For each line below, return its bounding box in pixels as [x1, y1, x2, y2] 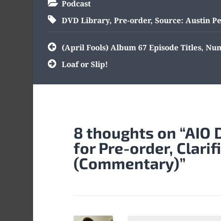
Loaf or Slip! [62, 59, 109, 70]
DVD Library [62, 15, 110, 26]
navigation [47, 49, 90, 61]
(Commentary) [73, 153, 180, 172]
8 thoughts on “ [73, 123, 185, 142]
